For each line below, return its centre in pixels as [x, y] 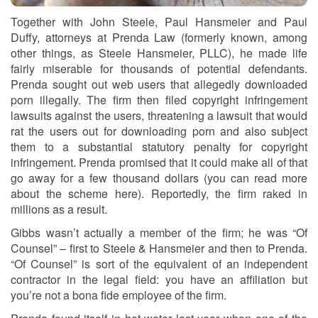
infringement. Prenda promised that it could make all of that [159, 163]
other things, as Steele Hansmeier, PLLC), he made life [159, 53]
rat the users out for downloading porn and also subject [159, 131]
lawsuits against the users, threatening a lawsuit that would [159, 116]
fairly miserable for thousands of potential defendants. [159, 69]
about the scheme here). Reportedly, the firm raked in [159, 194]
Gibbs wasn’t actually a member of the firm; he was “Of [159, 233]
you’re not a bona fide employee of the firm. [119, 295]
